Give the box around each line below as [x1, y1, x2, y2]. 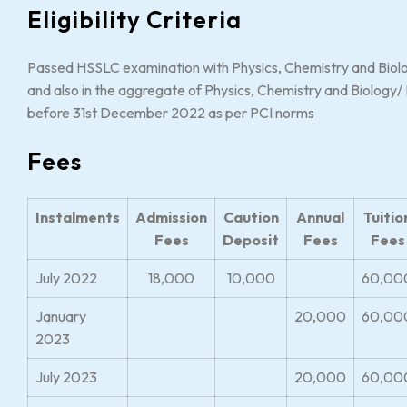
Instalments [35, 208, 120, 226]
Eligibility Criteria [27, 5, 243, 35]
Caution [223, 208, 279, 226]
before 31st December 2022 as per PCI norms [27, 104, 314, 122]
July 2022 [35, 269, 97, 287]
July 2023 [35, 368, 97, 386]
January [35, 307, 86, 325]
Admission [135, 208, 207, 226]
